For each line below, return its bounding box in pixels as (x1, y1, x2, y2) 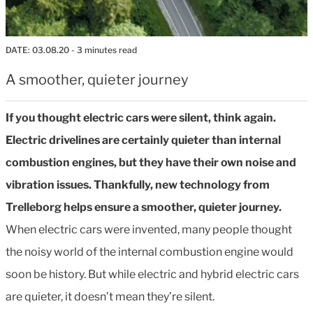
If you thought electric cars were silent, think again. (6, 110, 276, 124)
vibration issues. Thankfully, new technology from (6, 177, 270, 191)
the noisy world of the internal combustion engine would (6, 245, 293, 259)
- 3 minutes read (69, 44, 137, 55)
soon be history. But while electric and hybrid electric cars (6, 267, 299, 281)
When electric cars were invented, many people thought (6, 222, 292, 236)
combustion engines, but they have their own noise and (6, 155, 296, 169)
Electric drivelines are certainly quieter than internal (6, 133, 281, 147)
